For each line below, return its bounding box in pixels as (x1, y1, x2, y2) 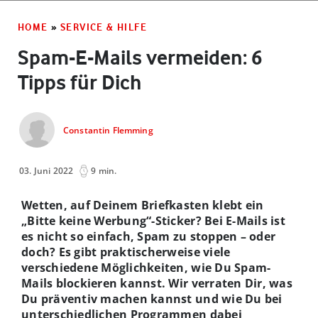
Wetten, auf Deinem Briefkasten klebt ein (21, 197, 264, 213)
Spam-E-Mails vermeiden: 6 (18, 45, 262, 70)
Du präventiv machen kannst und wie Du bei (21, 290, 283, 307)
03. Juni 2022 (19, 164, 74, 177)
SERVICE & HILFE (60, 21, 148, 33)
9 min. (91, 164, 117, 177)
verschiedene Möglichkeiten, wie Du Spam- (21, 259, 271, 275)
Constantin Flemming (63, 124, 153, 137)
